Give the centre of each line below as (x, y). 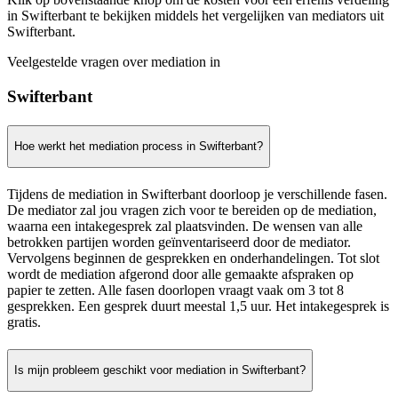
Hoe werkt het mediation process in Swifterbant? (139, 147)
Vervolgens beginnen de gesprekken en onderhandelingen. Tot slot (193, 258)
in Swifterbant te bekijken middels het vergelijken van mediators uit (195, 15)
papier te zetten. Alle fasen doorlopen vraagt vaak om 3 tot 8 (175, 290)
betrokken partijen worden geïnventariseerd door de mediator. (179, 242)
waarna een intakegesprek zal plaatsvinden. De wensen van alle (185, 226)
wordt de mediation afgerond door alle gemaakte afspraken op (180, 274)
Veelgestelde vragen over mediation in (114, 61)
